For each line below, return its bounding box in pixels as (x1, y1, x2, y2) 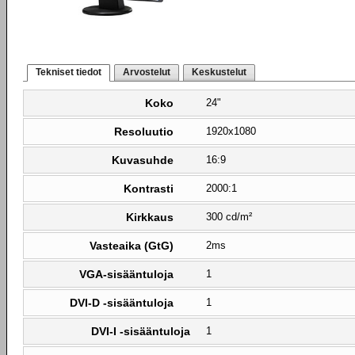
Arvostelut (123, 67, 170, 78)
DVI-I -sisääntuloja (91, 325, 190, 338)
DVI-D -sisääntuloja (70, 296, 174, 309)
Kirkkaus (126, 211, 174, 223)
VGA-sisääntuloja (79, 268, 174, 281)
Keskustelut (192, 67, 246, 78)
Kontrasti (124, 182, 174, 195)
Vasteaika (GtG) (90, 239, 174, 252)
